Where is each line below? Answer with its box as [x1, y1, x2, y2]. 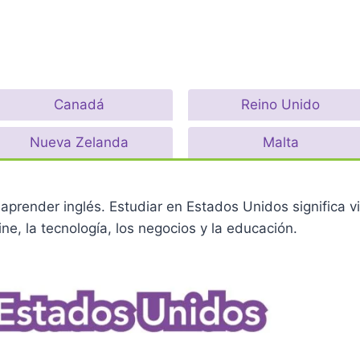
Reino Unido [241, 96, 321, 112]
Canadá [54, 96, 105, 112]
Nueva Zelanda [30, 133, 129, 150]
